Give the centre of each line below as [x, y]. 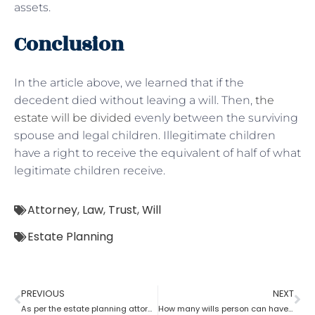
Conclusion [71, 44]
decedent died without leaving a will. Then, [135, 100]
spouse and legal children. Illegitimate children [145, 135]
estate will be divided [73, 117]
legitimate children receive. [90, 170]
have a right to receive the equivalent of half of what [157, 153]
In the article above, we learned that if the [129, 82]
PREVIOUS [43, 293]
